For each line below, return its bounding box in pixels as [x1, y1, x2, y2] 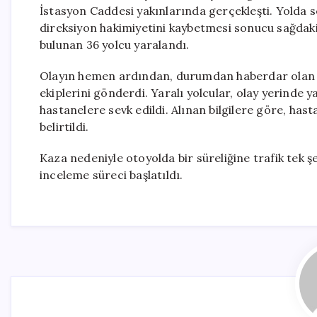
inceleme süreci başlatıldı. [40, 168, 183, 182]
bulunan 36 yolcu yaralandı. [40, 38, 190, 52]
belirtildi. [40, 120, 89, 134]
